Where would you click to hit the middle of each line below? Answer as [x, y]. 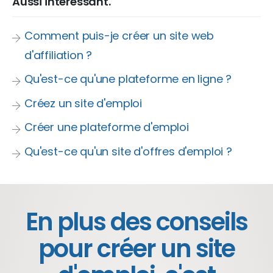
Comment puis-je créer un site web [119, 35]
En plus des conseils [136, 222]
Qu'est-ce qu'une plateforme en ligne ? [128, 79]
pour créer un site [136, 249]
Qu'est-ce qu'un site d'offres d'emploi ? [128, 151]
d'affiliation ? [58, 55]
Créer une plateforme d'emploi [107, 127]
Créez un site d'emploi [83, 103]
